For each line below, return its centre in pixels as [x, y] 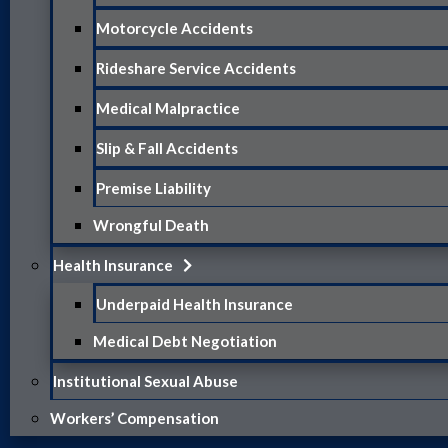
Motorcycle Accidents [174, 27]
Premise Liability [153, 187]
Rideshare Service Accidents [196, 67]
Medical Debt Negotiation [185, 340]
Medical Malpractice [168, 107]
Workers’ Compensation [134, 417]
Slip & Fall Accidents [167, 147]
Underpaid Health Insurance [194, 303]
